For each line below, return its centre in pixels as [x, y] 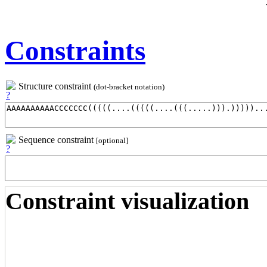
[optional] [112, 141]
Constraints [75, 50]
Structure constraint [56, 86]
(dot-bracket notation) [129, 87]
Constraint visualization [127, 201]
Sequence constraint [57, 140]
